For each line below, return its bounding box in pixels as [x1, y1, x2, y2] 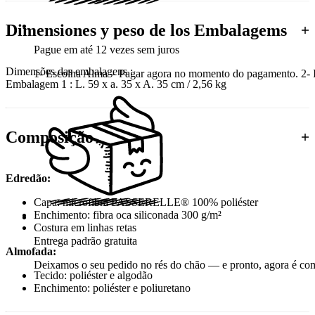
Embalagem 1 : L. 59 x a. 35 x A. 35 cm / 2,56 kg [6, 78, 226, 91]
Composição [6, 128, 94, 146]
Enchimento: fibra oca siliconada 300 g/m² [34, 208, 221, 221]
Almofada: [6, 245, 56, 257]
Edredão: [6, 172, 51, 184]
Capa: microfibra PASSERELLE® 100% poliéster [34, 195, 258, 208]
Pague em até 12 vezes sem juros [34, 44, 179, 56]
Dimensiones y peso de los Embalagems [6, 21, 287, 40]
